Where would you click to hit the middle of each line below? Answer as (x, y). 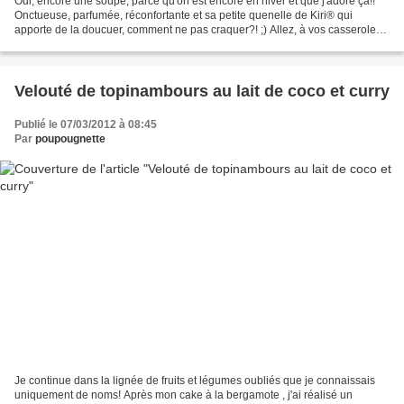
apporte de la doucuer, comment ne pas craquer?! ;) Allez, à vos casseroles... (202, 30)
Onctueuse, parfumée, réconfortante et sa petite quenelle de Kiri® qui (184, 16)
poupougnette (70, 139)
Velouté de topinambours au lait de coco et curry (202, 92)
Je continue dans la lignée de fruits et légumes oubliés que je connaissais (195, 380)
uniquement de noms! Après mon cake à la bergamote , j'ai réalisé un (184, 395)
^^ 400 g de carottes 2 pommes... (95, 45)
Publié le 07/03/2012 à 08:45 (86, 125)
